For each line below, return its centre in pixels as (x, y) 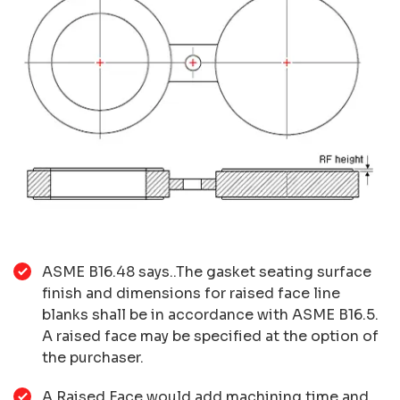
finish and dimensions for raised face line (191, 293)
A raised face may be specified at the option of (210, 336)
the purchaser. (93, 357)
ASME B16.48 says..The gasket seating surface (207, 271)
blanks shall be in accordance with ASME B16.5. (210, 314)
